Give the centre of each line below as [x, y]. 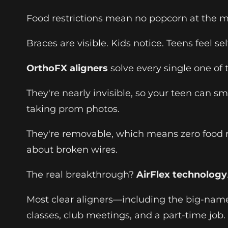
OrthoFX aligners [67, 68]
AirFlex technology [182, 174]
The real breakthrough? [81, 174]
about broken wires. [72, 149]
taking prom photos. [73, 109]
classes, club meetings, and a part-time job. [126, 215]
